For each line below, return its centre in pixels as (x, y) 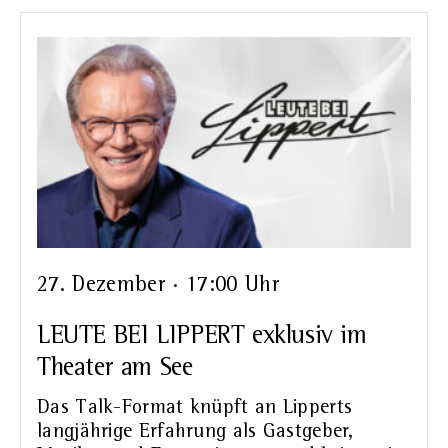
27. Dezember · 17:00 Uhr (158, 284)
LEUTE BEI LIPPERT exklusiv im (202, 335)
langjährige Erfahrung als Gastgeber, (195, 431)
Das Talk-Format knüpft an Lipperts (195, 407)
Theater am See (115, 367)
